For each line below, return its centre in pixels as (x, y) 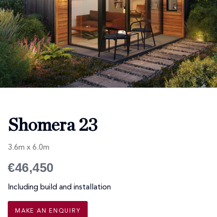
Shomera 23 (53, 126)
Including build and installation (59, 188)
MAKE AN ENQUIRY (48, 211)
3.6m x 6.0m (29, 148)
